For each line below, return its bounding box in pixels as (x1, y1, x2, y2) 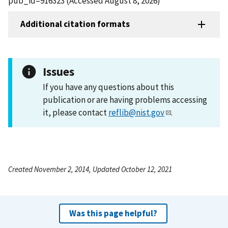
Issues (43, 64, 74, 79)
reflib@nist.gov (108, 106, 164, 118)
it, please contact (43, 106, 108, 118)
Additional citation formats (20, 18, 130, 30)
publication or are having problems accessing (43, 94, 207, 105)
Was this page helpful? (69, 207, 157, 219)
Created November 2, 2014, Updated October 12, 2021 (8, 164, 172, 174)
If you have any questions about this (43, 81, 174, 93)
